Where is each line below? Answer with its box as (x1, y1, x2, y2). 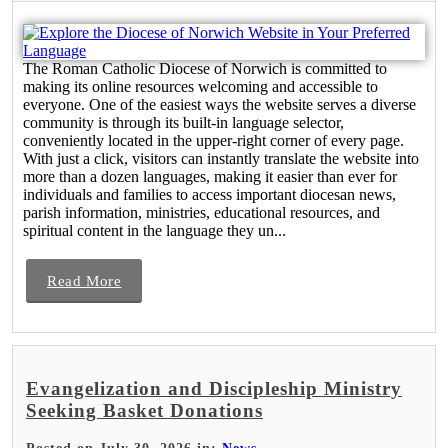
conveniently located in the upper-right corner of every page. (23, 131, 404, 149)
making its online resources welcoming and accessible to (23, 77, 378, 95)
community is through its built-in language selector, (23, 113, 344, 131)
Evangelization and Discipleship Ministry (26, 377, 402, 399)
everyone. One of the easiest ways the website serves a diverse (23, 95, 416, 113)
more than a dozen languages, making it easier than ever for (23, 167, 397, 185)
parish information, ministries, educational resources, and (23, 203, 380, 221)
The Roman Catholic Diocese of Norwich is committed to (23, 59, 387, 77)
